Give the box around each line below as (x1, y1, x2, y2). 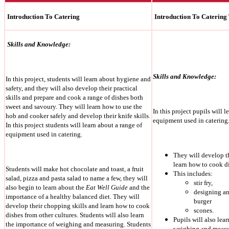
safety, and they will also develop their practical (6, 84, 138, 93)
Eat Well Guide (86, 184, 128, 192)
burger (194, 197, 212, 205)
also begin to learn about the (6, 184, 86, 192)
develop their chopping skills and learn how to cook (6, 202, 150, 210)
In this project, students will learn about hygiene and (6, 75, 151, 83)
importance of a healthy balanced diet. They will (6, 193, 140, 201)
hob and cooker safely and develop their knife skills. (6, 112, 150, 120)
